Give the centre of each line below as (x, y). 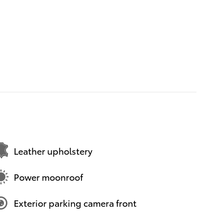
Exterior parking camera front (75, 203)
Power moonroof (48, 177)
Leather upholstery (53, 151)
